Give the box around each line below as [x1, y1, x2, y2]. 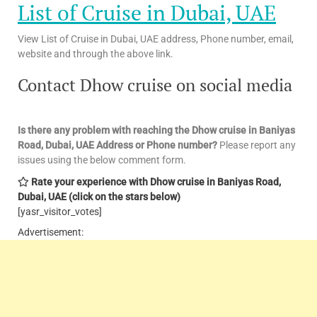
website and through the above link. [18, 47, 173, 59]
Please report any [217, 139, 296, 151]
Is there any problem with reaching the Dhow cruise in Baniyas [18, 124, 295, 136]
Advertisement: [18, 226, 83, 238]
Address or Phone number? [96, 139, 217, 151]
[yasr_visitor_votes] [18, 205, 102, 217]
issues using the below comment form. [18, 154, 186, 166]
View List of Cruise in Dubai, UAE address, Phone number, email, [18, 33, 294, 45]
